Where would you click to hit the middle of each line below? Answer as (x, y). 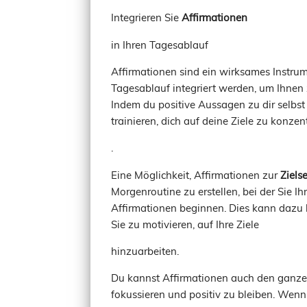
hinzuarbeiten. (145, 250)
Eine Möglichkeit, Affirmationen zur (196, 174)
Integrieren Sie (146, 17)
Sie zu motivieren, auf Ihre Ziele (185, 223)
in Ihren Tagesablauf (160, 44)
